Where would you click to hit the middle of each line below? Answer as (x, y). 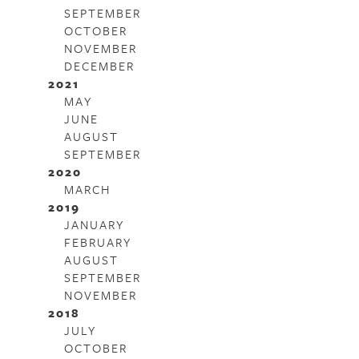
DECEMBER (100, 65)
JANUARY (95, 224)
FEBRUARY (98, 242)
